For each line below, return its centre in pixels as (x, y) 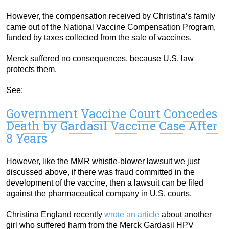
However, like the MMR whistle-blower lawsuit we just (103, 162)
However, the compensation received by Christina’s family (111, 16)
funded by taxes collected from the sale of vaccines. (99, 38)
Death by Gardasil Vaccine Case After (112, 126)
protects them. (31, 70)
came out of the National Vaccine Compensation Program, (111, 27)
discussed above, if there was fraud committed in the (100, 172)
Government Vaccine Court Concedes (112, 114)
